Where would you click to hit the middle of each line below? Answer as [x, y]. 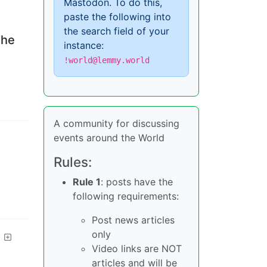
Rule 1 [87, 182]
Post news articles [133, 220]
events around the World [109, 138]
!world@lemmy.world [107, 60]
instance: [84, 45]
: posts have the [137, 182]
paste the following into [117, 17]
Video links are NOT [137, 249]
